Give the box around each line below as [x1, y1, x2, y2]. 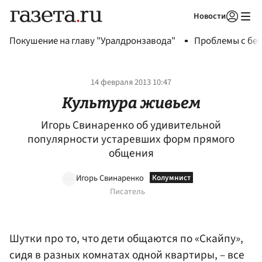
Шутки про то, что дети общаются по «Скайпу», [9, 230, 243, 247]
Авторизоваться [157, 26, 212, 36]
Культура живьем [61, 93, 201, 112]
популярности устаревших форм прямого [27, 131, 235, 148]
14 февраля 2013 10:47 [91, 76, 171, 89]
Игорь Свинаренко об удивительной [41, 117, 221, 134]
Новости [194, 10, 226, 22]
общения [108, 145, 154, 162]
